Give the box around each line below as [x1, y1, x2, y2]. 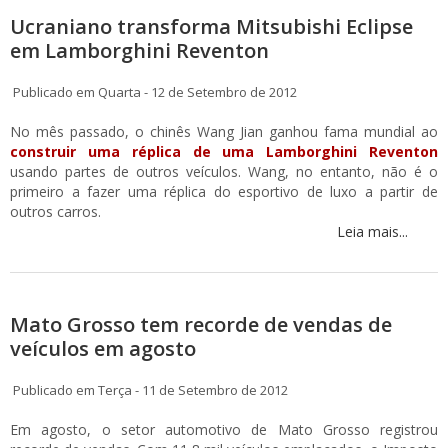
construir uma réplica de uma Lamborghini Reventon [10, 142, 438, 162]
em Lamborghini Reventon [10, 37, 269, 65]
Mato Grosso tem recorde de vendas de [10, 311, 392, 339]
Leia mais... [333, 222, 408, 242]
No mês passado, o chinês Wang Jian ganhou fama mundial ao [10, 122, 438, 142]
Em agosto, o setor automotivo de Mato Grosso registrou [10, 420, 438, 440]
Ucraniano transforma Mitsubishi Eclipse [10, 13, 413, 41]
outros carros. [10, 202, 101, 222]
